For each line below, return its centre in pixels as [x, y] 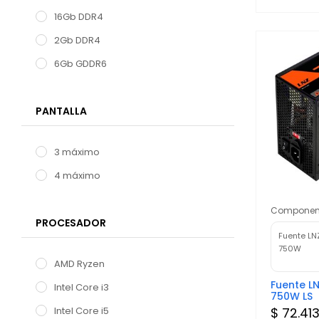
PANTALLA [61, 111]
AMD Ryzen [79, 264]
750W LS [291, 296]
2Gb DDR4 [77, 40]
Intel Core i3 [82, 287]
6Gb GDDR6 [80, 64]
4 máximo [77, 176]
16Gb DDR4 [79, 17]
